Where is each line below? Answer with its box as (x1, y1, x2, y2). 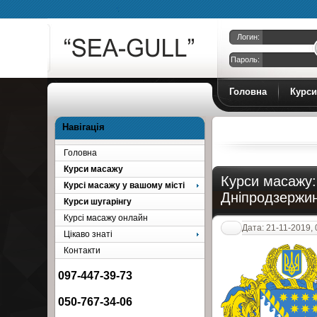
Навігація (62, 122, 105, 132)
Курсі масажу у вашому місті (64, 180, 185, 190)
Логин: (237, 33, 260, 41)
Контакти (64, 246, 101, 255)
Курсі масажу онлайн (64, 213, 149, 222)
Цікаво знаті (64, 229, 113, 238)
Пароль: (231, 55, 260, 64)
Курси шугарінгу (64, 197, 132, 206)
